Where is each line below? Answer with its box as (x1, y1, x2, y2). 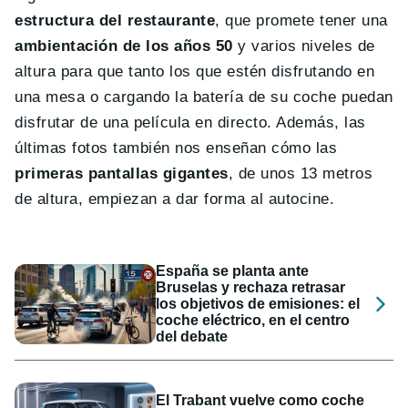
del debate (156, 329, 229, 345)
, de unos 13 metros (228, 165, 373, 183)
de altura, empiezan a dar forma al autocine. (15, 190, 335, 209)
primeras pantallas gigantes (15, 165, 229, 183)
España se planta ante (156, 263, 310, 280)
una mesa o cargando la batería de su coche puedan (15, 88, 393, 107)
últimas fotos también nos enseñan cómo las (15, 139, 338, 158)
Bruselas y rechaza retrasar (156, 280, 346, 296)
